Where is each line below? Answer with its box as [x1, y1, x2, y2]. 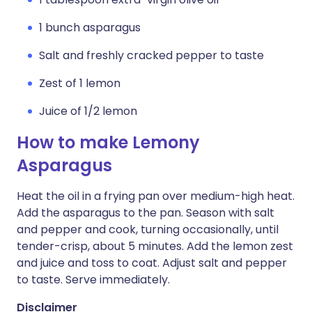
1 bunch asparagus [39, 19, 141, 36]
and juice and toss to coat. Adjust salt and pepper [17, 255, 287, 271]
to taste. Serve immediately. [17, 272, 170, 288]
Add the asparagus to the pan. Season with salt [17, 205, 274, 221]
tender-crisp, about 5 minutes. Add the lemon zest [17, 238, 293, 254]
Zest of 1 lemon [39, 75, 120, 91]
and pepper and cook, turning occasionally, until [17, 221, 279, 237]
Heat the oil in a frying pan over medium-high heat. [17, 188, 295, 204]
